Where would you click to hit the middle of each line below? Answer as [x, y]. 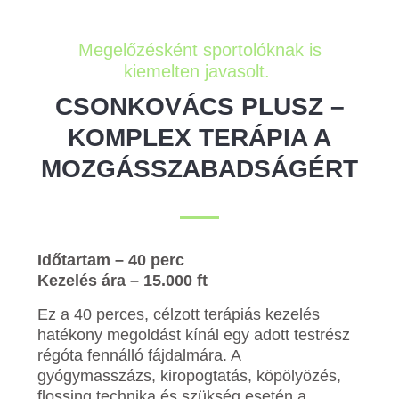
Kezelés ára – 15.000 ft [123, 280]
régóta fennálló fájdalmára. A [139, 355]
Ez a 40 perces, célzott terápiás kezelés [179, 314]
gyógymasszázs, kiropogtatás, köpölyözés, [190, 375]
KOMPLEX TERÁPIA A [199, 137]
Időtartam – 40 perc [111, 260]
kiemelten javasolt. [199, 71]
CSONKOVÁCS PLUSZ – [199, 106]
